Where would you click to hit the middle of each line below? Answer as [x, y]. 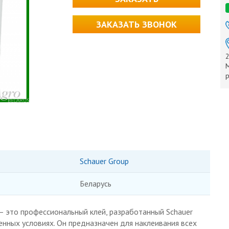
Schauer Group [104, 161]
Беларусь [95, 183]
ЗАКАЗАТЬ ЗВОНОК [137, 24]
